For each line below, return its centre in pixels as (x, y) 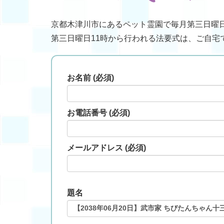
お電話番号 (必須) (98, 113)
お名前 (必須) (90, 78)
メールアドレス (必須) (106, 148)
